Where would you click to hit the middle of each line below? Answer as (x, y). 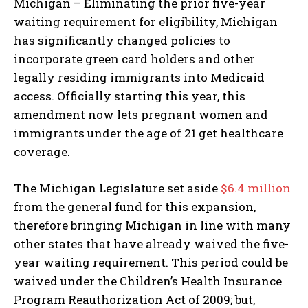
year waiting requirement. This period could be (151, 262)
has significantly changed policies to (122, 40)
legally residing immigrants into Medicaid (139, 77)
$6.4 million (256, 188)
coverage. (42, 151)
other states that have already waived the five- (151, 243)
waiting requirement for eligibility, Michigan (146, 21)
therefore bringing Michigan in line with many (152, 225)
